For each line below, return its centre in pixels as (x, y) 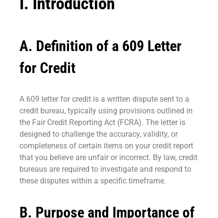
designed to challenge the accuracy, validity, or (99, 134)
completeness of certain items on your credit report (106, 146)
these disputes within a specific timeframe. (93, 181)
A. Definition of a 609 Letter (100, 46)
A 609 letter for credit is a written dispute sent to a (104, 99)
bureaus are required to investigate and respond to (105, 169)
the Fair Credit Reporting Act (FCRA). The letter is (102, 123)
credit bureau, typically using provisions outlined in (106, 111)
